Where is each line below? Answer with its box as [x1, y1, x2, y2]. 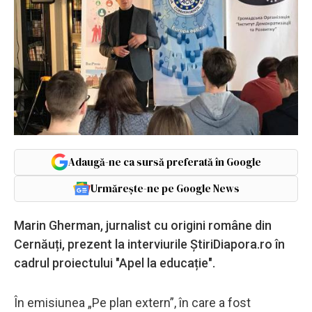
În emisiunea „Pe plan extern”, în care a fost [14, 295, 251, 310]
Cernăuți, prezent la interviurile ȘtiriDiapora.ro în [14, 236, 285, 251]
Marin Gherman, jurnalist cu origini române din [14, 217, 272, 233]
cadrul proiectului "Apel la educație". [14, 255, 215, 270]
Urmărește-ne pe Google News [90, 180, 240, 196]
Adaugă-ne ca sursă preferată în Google [68, 154, 261, 169]
